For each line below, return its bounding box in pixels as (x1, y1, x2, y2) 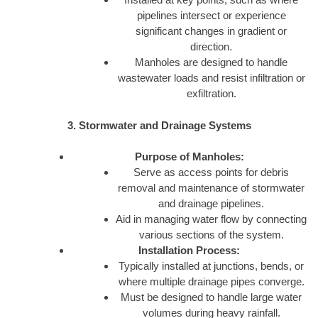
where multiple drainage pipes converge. (118, 275, 305, 288)
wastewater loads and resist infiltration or (117, 72, 305, 84)
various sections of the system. (138, 229, 284, 241)
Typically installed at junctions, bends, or (119, 260, 305, 273)
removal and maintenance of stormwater (118, 182, 305, 194)
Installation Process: (138, 244, 240, 257)
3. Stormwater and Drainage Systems (67, 119, 251, 131)
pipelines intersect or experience (136, 9, 286, 22)
